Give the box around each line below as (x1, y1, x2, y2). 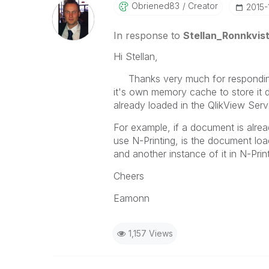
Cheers (113, 170, 144, 182)
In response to (113, 29, 183, 41)
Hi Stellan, (113, 50, 158, 62)
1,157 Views (128, 228, 173, 238)
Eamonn (113, 192, 150, 204)
